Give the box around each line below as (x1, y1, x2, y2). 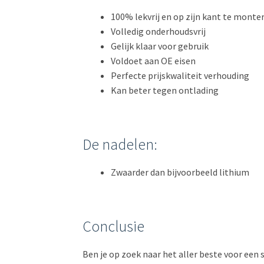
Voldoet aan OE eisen (111, 54, 196, 67)
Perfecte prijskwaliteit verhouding (111, 69, 250, 81)
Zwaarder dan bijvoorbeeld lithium (111, 166, 250, 179)
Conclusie (82, 217, 145, 236)
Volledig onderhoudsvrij (111, 25, 206, 37)
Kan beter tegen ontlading (111, 84, 219, 96)
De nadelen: (82, 135, 158, 154)
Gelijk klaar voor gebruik (111, 39, 209, 52)
